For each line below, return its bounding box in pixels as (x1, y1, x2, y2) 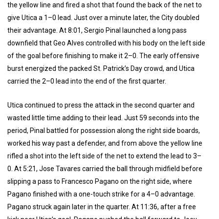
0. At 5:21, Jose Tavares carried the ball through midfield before (7, 165, 202, 173)
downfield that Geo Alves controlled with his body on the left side (7, 39, 205, 47)
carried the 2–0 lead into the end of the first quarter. (7, 77, 166, 85)
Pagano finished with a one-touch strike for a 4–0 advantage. (7, 190, 195, 198)
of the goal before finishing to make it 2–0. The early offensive (7, 52, 199, 60)
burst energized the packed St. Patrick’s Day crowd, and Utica (7, 65, 195, 72)
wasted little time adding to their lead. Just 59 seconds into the (7, 114, 199, 122)
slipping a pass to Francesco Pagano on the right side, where (7, 177, 192, 185)
